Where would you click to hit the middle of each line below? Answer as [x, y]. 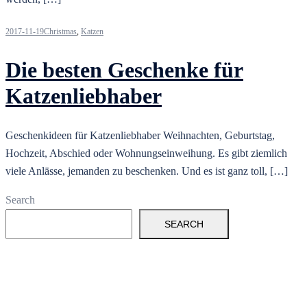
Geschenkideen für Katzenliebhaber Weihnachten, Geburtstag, [140, 136]
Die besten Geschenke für [124, 70]
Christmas [60, 32]
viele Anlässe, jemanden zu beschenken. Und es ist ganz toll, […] [147, 171]
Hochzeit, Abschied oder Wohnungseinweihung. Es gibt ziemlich [146, 153]
